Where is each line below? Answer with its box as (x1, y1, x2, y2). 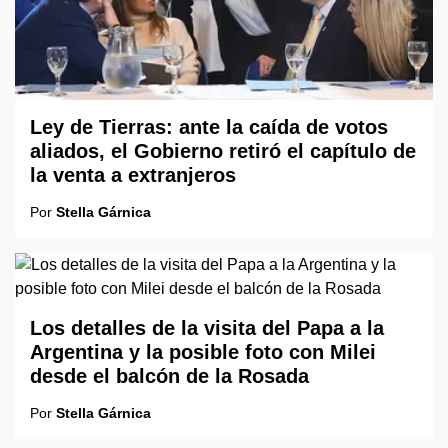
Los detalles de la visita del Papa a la (30, 316, 384, 339)
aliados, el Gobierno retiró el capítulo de (30, 139, 416, 162)
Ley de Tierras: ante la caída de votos (30, 115, 388, 138)
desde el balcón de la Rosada (30, 364, 309, 387)
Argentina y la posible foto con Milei (30, 340, 376, 363)
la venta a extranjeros (30, 163, 236, 186)
